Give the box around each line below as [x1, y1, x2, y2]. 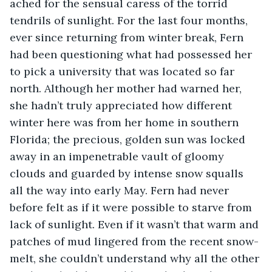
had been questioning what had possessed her [10, 47, 255, 61]
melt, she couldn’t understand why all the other [10, 251, 262, 265]
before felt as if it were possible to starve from [10, 200, 255, 214]
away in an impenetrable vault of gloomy [10, 149, 227, 163]
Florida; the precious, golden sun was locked [10, 132, 248, 146]
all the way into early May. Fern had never [10, 183, 232, 197]
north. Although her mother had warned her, [10, 81, 245, 95]
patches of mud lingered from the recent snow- [10, 234, 259, 248]
